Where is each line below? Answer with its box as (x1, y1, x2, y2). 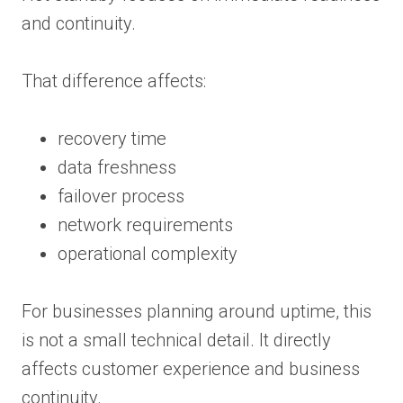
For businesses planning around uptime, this (22, 300, 372, 322)
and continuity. (22, 12, 136, 34)
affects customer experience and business (22, 357, 360, 380)
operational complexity (58, 242, 237, 264)
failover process (58, 184, 184, 207)
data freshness (58, 156, 176, 178)
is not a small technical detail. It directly (22, 328, 331, 351)
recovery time (58, 127, 166, 149)
